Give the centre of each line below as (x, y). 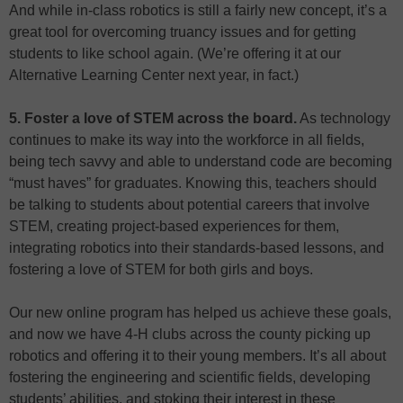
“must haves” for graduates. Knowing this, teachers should (193, 184)
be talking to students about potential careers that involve (189, 205)
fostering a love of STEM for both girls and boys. (161, 270)
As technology (344, 119)
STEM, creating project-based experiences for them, (174, 227)
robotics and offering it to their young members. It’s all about (197, 356)
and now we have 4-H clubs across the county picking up (190, 335)
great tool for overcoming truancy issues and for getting (183, 32)
